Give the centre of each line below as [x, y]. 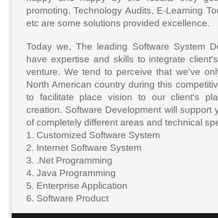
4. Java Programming [71, 173]
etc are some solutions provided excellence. [118, 23]
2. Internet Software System [84, 148]
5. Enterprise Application [77, 186]
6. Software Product [67, 199]
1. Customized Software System [93, 135]
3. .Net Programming [69, 161]
